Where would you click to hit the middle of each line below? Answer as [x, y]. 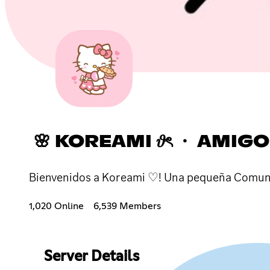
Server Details [91, 256]
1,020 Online [56, 206]
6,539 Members [127, 206]
